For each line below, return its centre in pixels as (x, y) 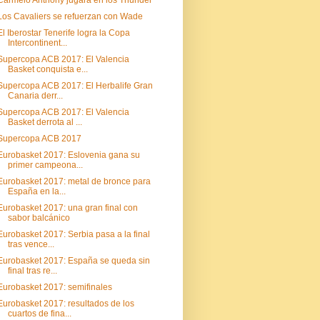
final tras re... (32, 271)
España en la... (36, 191)
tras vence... (31, 244)
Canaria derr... (35, 96)
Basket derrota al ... (45, 122)
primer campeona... (45, 165)
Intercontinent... (37, 43)
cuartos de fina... (39, 314)
